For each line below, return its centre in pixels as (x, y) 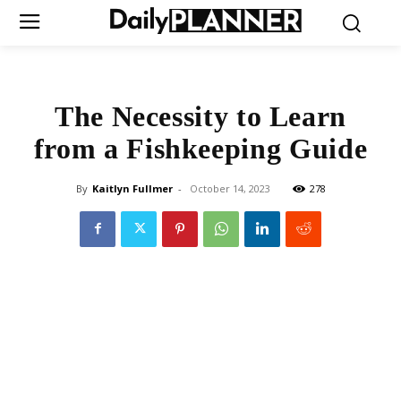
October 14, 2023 (230, 188)
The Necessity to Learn (200, 116)
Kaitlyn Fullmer (132, 188)
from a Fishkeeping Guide (200, 148)
